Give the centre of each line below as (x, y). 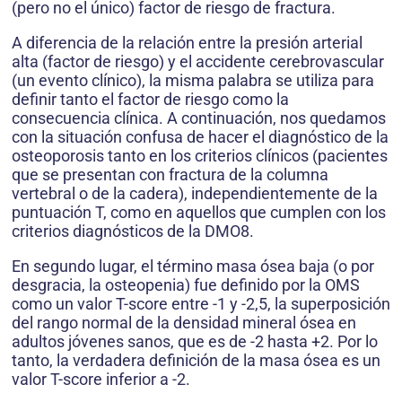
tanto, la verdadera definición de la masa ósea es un (196, 361)
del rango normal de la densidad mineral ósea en (184, 323)
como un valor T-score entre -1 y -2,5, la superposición (201, 304)
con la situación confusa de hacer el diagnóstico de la (200, 137)
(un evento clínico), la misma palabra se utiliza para (193, 81)
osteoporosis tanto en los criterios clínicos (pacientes (200, 156)
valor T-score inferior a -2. (101, 380)
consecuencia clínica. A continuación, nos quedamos (199, 118)
